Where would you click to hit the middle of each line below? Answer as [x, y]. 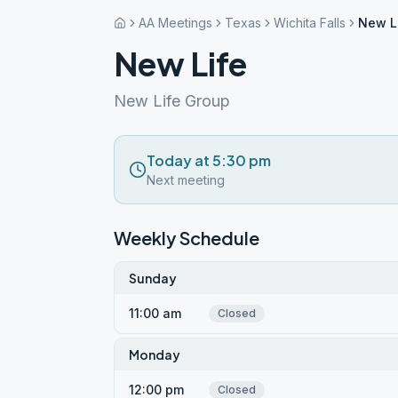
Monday [155, 354]
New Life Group [172, 101]
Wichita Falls [310, 23]
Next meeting [186, 180]
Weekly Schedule [187, 238]
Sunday [153, 278]
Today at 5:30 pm [209, 160]
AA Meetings [175, 23]
